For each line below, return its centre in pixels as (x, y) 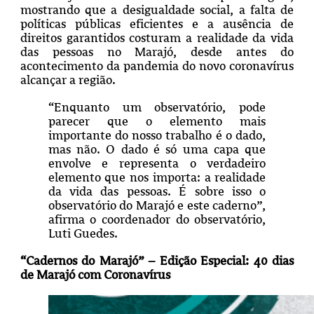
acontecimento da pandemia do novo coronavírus (157, 66)
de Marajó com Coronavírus (95, 274)
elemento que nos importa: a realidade (157, 177)
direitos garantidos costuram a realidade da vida (157, 37)
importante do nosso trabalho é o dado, (157, 135)
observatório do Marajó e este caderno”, (157, 205)
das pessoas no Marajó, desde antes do (157, 52)
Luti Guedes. (84, 233)
